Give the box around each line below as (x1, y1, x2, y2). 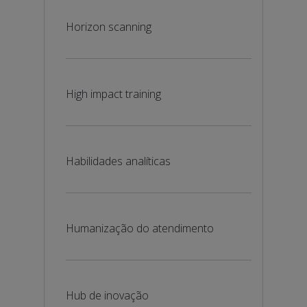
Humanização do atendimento (66, 221, 214, 236)
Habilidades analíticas (66, 153, 171, 169)
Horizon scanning (66, 19, 151, 34)
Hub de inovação (66, 288, 149, 303)
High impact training (66, 86, 161, 101)
